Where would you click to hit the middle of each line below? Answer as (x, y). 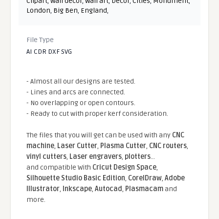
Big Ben (66, 10)
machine (41, 146)
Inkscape (77, 189)
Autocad (109, 189)
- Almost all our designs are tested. (81, 81)
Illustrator (43, 189)
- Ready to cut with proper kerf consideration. (98, 113)
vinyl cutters (47, 156)
